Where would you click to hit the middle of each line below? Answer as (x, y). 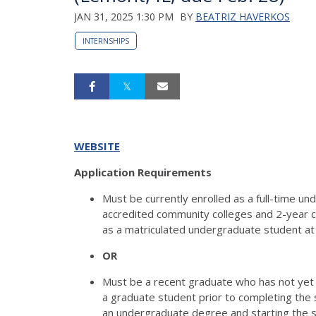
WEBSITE (97, 146)
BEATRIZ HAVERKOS (243, 16)
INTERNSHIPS (106, 41)
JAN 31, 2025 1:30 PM (124, 16)
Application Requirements (143, 172)
